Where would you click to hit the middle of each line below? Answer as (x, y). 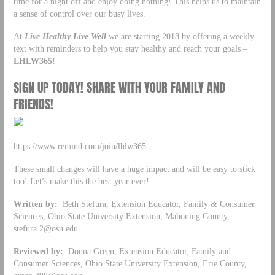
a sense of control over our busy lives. (79, 13)
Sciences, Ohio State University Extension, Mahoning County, (121, 216)
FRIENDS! (33, 104)
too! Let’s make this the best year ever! (81, 181)
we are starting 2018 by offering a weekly (180, 36)
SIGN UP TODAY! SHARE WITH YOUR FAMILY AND (119, 87)
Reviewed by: (38, 251)
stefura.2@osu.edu (45, 229)
